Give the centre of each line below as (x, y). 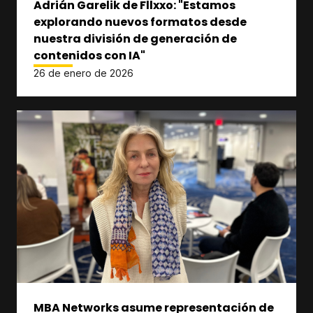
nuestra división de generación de (135, 39)
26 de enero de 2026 (83, 73)
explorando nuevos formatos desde (140, 22)
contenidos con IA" (89, 56)
